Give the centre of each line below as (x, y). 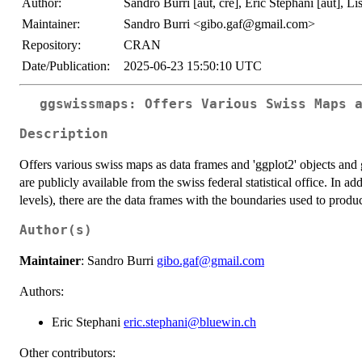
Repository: (51, 45)
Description (64, 134)
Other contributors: (67, 352)
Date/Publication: (66, 66)
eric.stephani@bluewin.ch (190, 322)
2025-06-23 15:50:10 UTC (193, 66)
